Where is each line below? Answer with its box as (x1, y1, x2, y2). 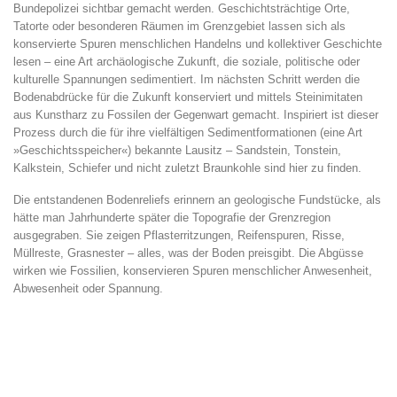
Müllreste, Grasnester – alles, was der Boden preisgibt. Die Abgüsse (13, 245, 363, 260)
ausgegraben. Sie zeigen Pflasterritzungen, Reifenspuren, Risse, (13, 228, 345, 242)
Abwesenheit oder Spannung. (13, 281, 163, 295)
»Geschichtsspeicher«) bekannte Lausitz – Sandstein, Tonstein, (13, 143, 341, 157)
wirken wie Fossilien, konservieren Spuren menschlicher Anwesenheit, (13, 263, 372, 277)
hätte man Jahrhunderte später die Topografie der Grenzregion (13, 210, 331, 224)
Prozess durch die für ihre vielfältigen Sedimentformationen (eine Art (13, 125, 362, 139)
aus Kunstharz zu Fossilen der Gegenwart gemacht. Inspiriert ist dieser (13, 107, 378, 121)
